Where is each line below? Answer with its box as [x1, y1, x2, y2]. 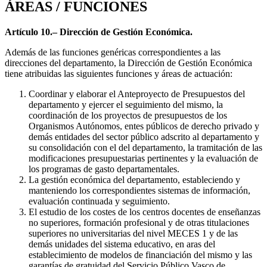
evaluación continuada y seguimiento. [29, 196, 170, 207]
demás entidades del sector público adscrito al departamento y [29, 132, 259, 142]
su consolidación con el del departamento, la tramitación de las [29, 142, 262, 153]
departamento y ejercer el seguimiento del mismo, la [29, 100, 223, 110]
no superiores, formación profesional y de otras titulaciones [29, 218, 249, 228]
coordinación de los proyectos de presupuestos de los [29, 110, 227, 121]
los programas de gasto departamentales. [29, 164, 179, 175]
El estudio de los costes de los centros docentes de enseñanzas [29, 207, 260, 218]
